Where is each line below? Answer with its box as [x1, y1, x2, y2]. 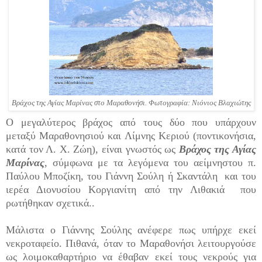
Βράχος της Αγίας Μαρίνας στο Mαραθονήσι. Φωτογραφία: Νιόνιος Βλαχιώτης [11, 98, 251, 107]
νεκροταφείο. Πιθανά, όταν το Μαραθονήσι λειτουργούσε [6, 237, 256, 249]
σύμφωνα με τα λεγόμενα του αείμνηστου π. [53, 156, 256, 168]
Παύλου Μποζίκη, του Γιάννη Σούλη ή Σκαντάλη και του [6, 170, 256, 182]
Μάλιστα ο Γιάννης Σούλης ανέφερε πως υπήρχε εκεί [6, 223, 256, 236]
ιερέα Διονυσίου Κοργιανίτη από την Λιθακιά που [6, 183, 256, 195]
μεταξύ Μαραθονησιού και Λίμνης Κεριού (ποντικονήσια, [6, 129, 256, 142]
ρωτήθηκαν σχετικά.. [6, 196, 95, 209]
